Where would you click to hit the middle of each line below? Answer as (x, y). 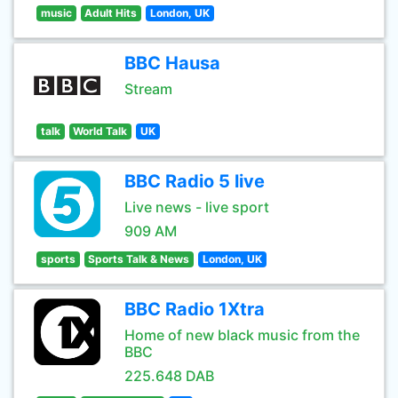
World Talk (100, 131)
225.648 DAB (169, 376)
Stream (148, 89)
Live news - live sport (197, 207)
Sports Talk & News (139, 259)
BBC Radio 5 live (195, 181)
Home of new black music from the (242, 335)
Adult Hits (111, 13)
